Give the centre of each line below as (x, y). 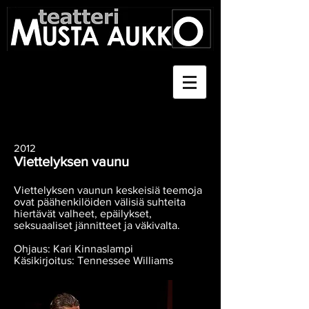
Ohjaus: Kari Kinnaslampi (73, 249)
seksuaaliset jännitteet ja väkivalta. (97, 225)
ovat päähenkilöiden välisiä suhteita (100, 202)
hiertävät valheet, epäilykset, (83, 213)
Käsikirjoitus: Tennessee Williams (93, 260)
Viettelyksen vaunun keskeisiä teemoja (108, 190)
